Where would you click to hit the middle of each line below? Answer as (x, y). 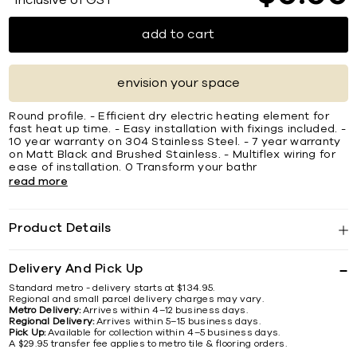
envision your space (178, 83)
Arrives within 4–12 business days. (165, 310)
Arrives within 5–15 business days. (178, 322)
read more (38, 182)
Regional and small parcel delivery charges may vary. (136, 299)
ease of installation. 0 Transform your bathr (133, 168)
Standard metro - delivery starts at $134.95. (112, 288)
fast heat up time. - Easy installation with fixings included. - (178, 129)
